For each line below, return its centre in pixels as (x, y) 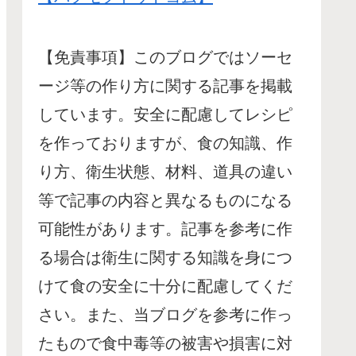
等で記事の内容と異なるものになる (165, 200)
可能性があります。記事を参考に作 (165, 228)
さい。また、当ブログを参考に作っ (165, 314)
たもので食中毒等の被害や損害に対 (165, 343)
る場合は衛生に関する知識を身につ (165, 257)
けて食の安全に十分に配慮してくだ (165, 286)
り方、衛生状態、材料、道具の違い (165, 171)
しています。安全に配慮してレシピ (165, 114)
